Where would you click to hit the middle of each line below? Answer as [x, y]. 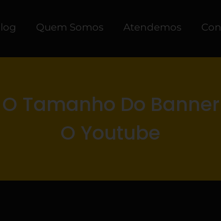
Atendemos [153, 27]
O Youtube [110, 133]
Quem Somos [70, 27]
